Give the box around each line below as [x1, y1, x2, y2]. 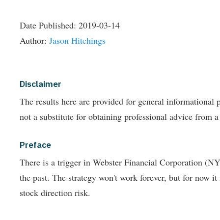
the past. [20, 171, 52, 184]
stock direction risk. [20, 187, 90, 199]
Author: [20, 34, 49, 47]
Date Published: [20, 19, 79, 31]
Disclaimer [20, 78, 61, 90]
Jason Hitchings [49, 34, 106, 47]
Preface [20, 139, 51, 151]
